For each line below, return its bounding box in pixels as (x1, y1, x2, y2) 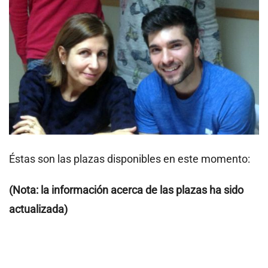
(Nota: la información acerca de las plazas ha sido (9, 183, 243, 196)
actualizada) (9, 202, 68, 215)
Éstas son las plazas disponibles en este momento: (9, 152, 250, 165)
